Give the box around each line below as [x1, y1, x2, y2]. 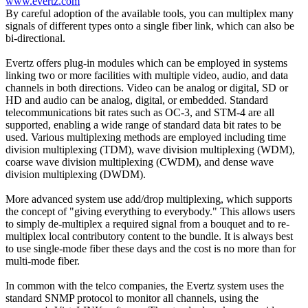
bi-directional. [5, 32, 65, 44]
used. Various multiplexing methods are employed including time [5, 131, 286, 143]
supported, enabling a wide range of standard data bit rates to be [5, 118, 281, 131]
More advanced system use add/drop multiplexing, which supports [5, 192, 292, 205]
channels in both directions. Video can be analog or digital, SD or [5, 81, 288, 93]
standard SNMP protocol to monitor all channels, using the [5, 291, 258, 304]
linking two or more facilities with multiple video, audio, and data [5, 69, 288, 81]
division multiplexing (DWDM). [5, 168, 146, 180]
